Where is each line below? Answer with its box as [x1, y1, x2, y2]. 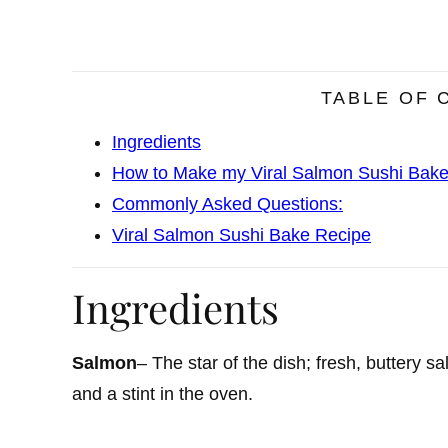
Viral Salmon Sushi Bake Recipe [112, 224, 371, 245]
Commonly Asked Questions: [112, 193, 343, 214]
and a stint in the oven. [72, 383, 253, 404]
